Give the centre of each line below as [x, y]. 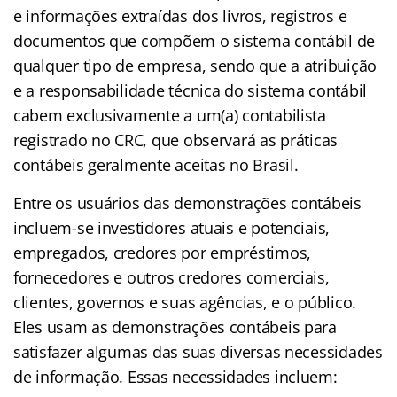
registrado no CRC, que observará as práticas [176, 140]
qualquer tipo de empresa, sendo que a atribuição [195, 65]
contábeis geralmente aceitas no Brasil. [156, 164]
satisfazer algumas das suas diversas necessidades [198, 351]
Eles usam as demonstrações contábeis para [175, 327]
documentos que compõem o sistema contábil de [195, 40]
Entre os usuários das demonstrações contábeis [187, 202]
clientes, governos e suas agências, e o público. [185, 302]
